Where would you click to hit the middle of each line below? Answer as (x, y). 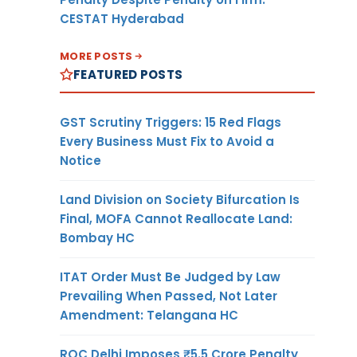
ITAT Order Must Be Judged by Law (170, 277)
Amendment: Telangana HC (149, 315)
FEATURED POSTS (128, 74)
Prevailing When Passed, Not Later (169, 296)
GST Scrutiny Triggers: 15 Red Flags (171, 122)
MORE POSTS (96, 56)
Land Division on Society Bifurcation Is (180, 199)
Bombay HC (97, 237)
